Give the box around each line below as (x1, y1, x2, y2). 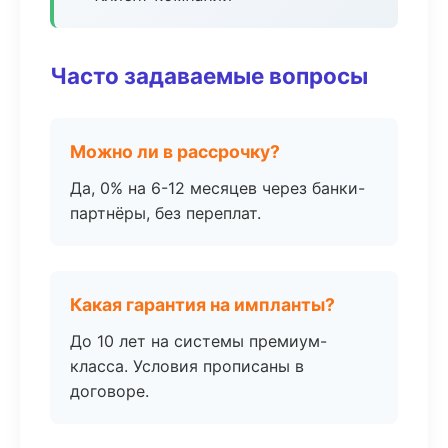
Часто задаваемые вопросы (50, 62, 368, 89)
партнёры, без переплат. (70, 203, 261, 223)
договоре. (70, 381, 149, 401)
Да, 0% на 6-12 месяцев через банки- (70, 178, 365, 198)
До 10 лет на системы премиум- (70, 331, 327, 351)
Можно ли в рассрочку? (70, 141, 280, 162)
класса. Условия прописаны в (70, 356, 304, 376)
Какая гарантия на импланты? (70, 294, 335, 315)
